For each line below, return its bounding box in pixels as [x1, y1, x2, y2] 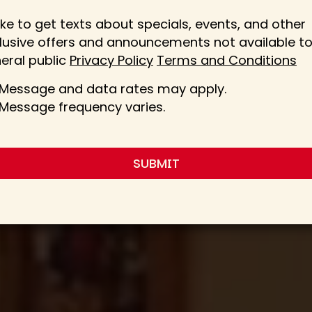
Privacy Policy [70, 52, 153, 69]
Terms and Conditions [157, 52, 297, 69]
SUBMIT [132, 155, 180, 172]
